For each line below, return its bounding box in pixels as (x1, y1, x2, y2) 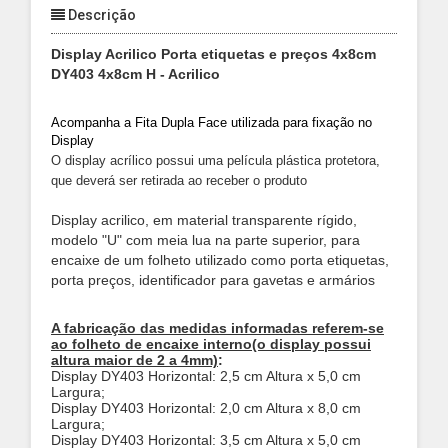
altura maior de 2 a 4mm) (51, 352, 218, 368)
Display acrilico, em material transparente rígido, (51, 212, 357, 228)
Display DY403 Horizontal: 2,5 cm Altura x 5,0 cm (51, 368, 361, 384)
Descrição (65, 7, 136, 23)
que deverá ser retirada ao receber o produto (51, 173, 311, 188)
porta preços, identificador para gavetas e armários (51, 272, 375, 288)
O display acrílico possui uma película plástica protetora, (51, 153, 380, 168)
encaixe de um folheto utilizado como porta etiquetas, (51, 252, 389, 268)
